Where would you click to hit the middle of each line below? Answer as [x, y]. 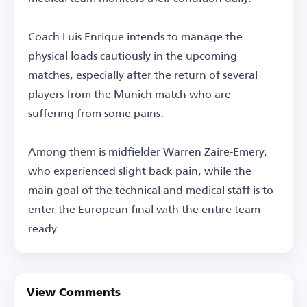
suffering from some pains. [96, 112]
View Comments [74, 293]
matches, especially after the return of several [143, 74]
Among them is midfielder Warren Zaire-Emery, [148, 151]
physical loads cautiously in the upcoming [133, 55]
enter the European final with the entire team [144, 208]
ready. [44, 228]
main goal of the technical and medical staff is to [151, 189]
